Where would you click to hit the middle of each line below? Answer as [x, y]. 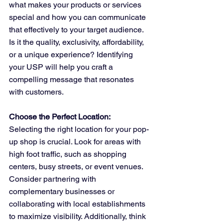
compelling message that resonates [72, 80]
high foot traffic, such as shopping [69, 154]
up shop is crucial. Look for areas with [76, 142]
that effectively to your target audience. [77, 30]
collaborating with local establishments [78, 204]
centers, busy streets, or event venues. [77, 167]
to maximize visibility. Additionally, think [78, 217]
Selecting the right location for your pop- [79, 129]
